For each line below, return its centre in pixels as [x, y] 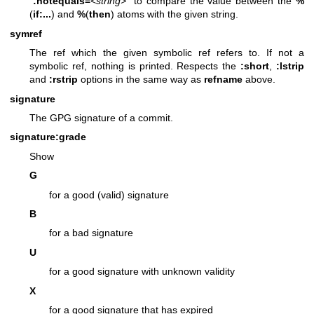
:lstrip [290, 66]
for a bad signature [91, 233]
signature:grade [48, 137]
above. [259, 80]
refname [223, 80]
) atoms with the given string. [175, 14]
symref [26, 33]
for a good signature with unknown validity [142, 272]
